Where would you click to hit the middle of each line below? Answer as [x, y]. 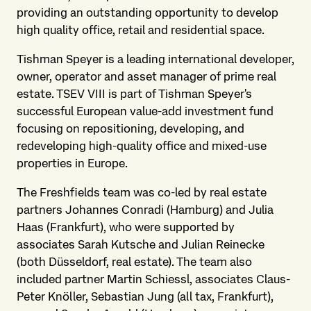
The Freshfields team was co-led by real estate [142, 192]
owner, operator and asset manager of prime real [146, 76]
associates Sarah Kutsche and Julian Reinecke [141, 244]
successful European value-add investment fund [145, 111]
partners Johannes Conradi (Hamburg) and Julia [145, 210]
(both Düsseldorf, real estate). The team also [134, 262]
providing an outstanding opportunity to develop [148, 12]
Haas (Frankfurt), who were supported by [126, 227]
